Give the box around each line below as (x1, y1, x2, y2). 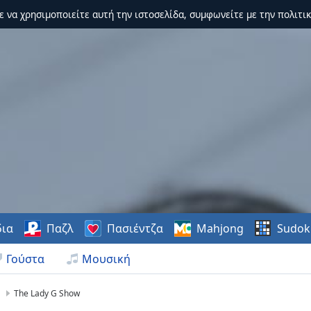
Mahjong (196, 221, 244, 236)
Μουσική (82, 251, 131, 267)
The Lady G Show (14, 287, 81, 299)
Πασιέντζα (107, 221, 164, 236)
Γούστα (6, 251, 44, 267)
